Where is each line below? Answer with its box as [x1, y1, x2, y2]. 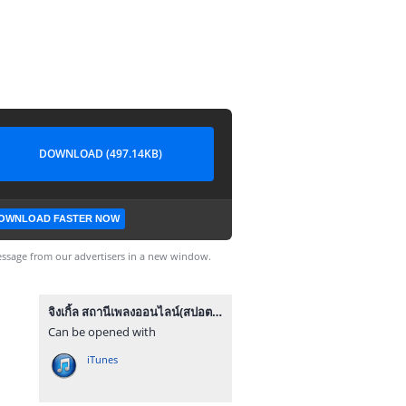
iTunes [87, 353, 118, 366]
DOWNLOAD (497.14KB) [39, 146, 162, 161]
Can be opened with [48, 324, 156, 340]
